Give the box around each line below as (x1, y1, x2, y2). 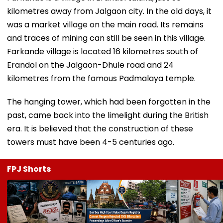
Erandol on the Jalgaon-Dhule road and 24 (7, 59, 174, 71)
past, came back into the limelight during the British (7, 109, 209, 121)
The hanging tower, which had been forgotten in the (7, 96, 211, 108)
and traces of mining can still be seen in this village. (7, 32, 206, 44)
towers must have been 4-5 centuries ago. (7, 136, 176, 148)
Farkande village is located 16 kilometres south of (7, 45, 198, 57)
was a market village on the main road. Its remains (7, 18, 204, 30)
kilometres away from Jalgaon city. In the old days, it (7, 5, 212, 17)
